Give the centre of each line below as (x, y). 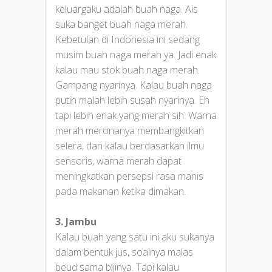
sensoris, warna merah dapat (118, 161)
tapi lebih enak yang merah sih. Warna (136, 115)
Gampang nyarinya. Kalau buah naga (134, 85)
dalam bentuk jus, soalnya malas (124, 252)
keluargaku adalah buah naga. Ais (127, 9)
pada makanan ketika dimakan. (121, 191)
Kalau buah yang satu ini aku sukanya (135, 236)
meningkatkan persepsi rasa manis (129, 176)
